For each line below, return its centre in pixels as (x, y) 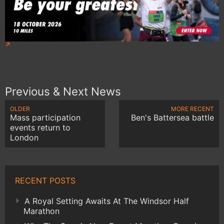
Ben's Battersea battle (172, 118)
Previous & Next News (63, 91)
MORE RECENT (192, 109)
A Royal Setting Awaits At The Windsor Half (107, 201)
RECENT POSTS (45, 181)
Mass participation (45, 118)
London (24, 138)
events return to (40, 128)
